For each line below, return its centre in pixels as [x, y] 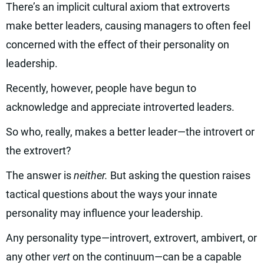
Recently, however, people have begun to [101, 88]
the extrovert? [39, 151]
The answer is [40, 175]
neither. [92, 175]
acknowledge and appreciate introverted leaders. [120, 107]
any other [29, 257]
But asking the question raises [180, 175]
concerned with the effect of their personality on [118, 44]
